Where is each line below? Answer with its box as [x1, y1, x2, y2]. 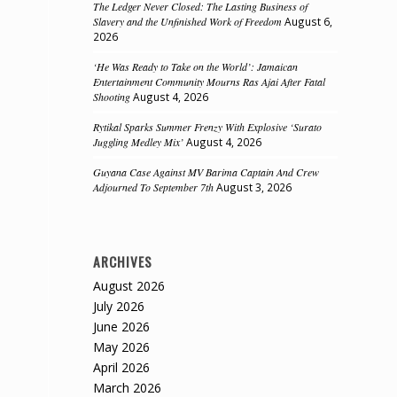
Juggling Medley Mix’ [93, 135, 184, 149]
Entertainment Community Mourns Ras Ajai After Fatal [93, 74, 326, 89]
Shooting [93, 90, 131, 104]
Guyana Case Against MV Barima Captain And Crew [93, 165, 320, 179]
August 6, [284, 14, 333, 28]
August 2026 [93, 277, 166, 294]
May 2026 [93, 339, 151, 355]
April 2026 [93, 359, 151, 376]
